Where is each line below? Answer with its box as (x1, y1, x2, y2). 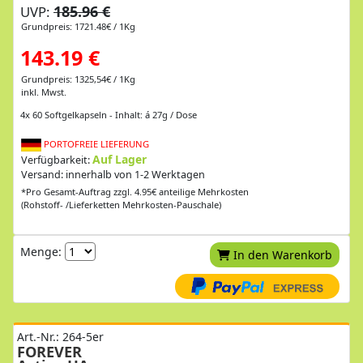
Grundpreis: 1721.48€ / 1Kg (21, 19, 135, 32)
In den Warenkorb (233, 246, 332, 263)
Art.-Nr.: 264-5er (17, 328, 104, 344)
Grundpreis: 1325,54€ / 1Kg (21, 72, 135, 85)
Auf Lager (92, 151, 147, 167)
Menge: (20, 243, 65, 259)
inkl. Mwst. (21, 85, 66, 98)
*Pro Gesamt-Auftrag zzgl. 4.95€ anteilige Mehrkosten (21, 185, 249, 198)
